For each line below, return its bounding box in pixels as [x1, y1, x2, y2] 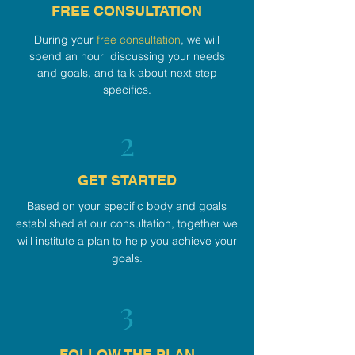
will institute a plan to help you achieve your [17, 234, 237, 248]
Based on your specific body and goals [27, 199, 227, 213]
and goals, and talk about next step [36, 66, 217, 80]
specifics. [102, 82, 151, 97]
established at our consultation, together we [16, 216, 238, 231]
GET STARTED [77, 172, 177, 189]
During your [34, 32, 97, 47]
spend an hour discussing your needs [29, 49, 225, 63]
